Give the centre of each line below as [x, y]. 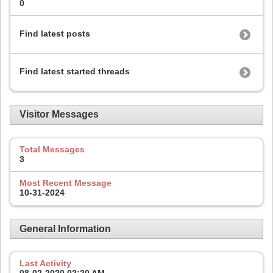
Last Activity [45, 264]
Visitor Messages [59, 115]
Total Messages [52, 149]
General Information [65, 229]
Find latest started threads [75, 72]
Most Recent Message [66, 183]
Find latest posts [55, 34]
